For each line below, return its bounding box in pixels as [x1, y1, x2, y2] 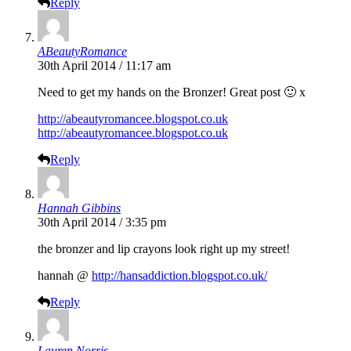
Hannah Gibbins [38, 201, 121, 215]
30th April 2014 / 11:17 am [38, 59, 171, 73]
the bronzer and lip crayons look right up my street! [38, 242, 290, 256]
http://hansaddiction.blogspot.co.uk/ [92, 269, 267, 283]
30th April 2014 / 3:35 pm [38, 215, 166, 230]
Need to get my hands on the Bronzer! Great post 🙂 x [38, 85, 306, 100]
